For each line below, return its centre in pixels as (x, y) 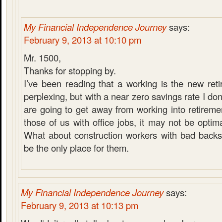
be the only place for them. (76, 148)
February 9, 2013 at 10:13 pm (80, 205)
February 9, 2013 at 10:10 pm (83, 40)
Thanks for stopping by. (70, 70)
